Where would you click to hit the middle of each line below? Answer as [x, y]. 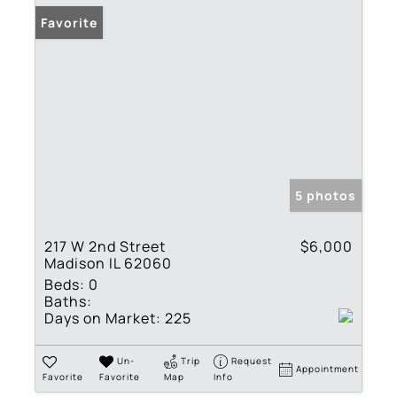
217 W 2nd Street [105, 247]
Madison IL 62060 [108, 264]
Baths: [68, 302]
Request [252, 361]
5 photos [326, 196]
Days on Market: [103, 319]
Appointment [328, 369]
